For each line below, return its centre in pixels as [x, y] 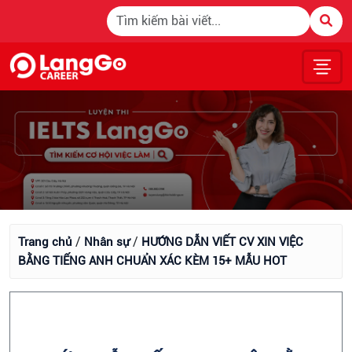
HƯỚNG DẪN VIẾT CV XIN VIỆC [222, 242]
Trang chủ [45, 242]
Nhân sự [107, 242]
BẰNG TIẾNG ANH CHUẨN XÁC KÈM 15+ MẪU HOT [152, 261]
